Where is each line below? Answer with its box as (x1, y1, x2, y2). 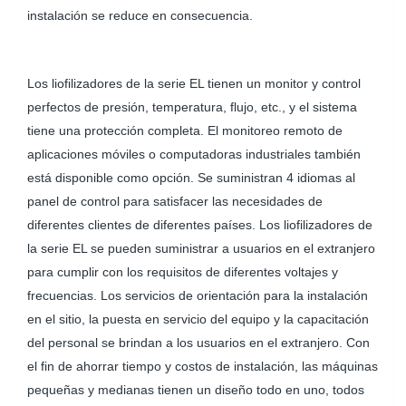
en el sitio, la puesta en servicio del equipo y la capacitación (27, 311, 369, 326)
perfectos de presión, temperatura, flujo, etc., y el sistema (27, 99, 357, 114)
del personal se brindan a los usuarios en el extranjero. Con (27, 334, 370, 350)
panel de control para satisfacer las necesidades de (27, 193, 323, 208)
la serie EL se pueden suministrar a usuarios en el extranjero (27, 240, 375, 256)
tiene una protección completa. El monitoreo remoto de (27, 122, 343, 138)
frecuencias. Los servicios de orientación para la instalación (27, 287, 368, 303)
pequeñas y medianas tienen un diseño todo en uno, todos (27, 382, 364, 397)
